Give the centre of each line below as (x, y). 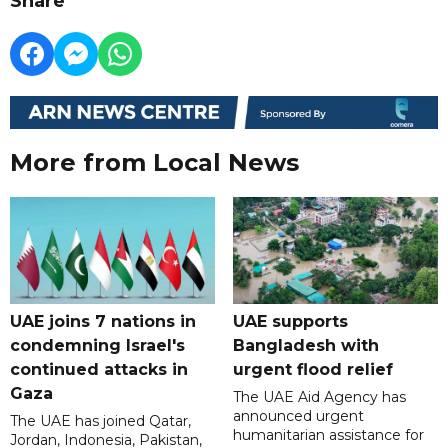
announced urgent (298, 416)
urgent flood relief (312, 370)
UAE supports (290, 322)
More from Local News (154, 163)
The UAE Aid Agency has (319, 397)
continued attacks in (99, 370)
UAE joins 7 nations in (103, 322)
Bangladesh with (305, 346)
